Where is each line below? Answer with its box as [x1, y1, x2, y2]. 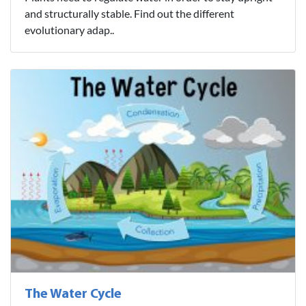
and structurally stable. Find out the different [25, 6, 234, 20]
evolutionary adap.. [25, 23, 114, 36]
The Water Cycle [25, 288, 122, 302]
